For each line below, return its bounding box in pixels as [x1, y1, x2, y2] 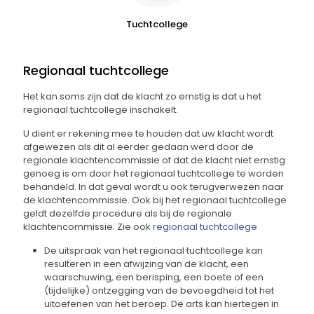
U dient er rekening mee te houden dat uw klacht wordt [23, 127, 273, 140]
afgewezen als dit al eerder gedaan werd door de [23, 140, 254, 153]
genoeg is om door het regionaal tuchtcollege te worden [23, 167, 284, 180]
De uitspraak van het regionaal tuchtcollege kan [44, 244, 263, 257]
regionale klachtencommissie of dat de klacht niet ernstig [23, 153, 285, 167]
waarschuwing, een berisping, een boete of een [44, 271, 264, 284]
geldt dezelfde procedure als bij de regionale [23, 207, 232, 220]
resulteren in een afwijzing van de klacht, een [44, 257, 249, 271]
